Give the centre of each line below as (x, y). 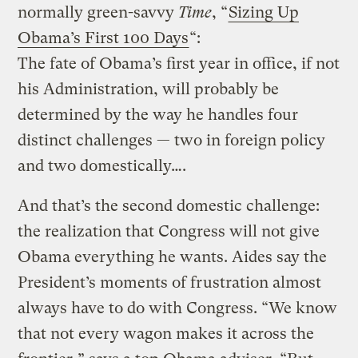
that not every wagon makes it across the (166, 333)
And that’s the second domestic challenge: (169, 205)
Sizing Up (264, 12)
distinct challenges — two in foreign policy (172, 140)
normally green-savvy (98, 12)
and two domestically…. (102, 165)
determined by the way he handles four (158, 114)
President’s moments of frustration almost (170, 282)
